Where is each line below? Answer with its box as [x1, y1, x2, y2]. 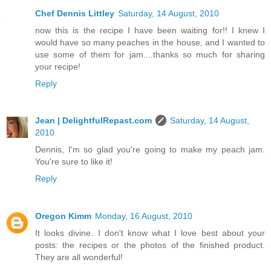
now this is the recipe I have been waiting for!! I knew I [35, 25, 265, 35]
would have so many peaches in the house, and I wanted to [35, 37, 265, 47]
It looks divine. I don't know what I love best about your [35, 228, 265, 238]
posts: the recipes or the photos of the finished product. [35, 240, 265, 250]
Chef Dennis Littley [35, 8, 114, 18]
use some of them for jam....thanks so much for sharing [35, 49, 265, 59]
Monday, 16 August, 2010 [95, 211, 192, 221]
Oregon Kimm [35, 211, 91, 221]
